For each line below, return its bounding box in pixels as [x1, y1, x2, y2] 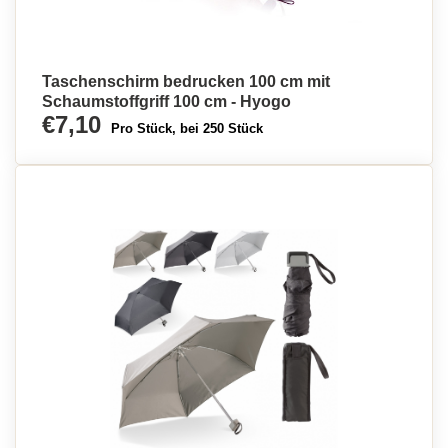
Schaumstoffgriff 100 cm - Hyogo [42, 93, 291, 110]
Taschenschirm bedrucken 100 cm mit [42, 73, 330, 90]
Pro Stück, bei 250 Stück [111, 121, 263, 136]
